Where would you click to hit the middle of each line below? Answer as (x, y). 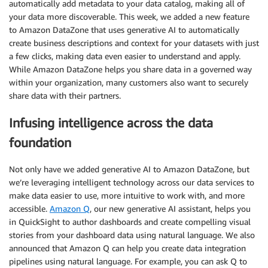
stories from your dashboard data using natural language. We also (132, 235)
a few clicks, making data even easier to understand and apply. (125, 56)
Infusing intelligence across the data (111, 123)
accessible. (29, 209)
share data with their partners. (65, 96)
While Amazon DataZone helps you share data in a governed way (130, 69)
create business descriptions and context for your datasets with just (134, 43)
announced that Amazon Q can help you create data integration (127, 248)
